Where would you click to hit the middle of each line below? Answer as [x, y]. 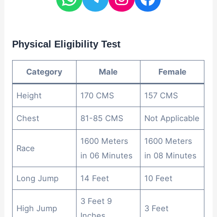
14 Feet [95, 178]
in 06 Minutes [107, 155]
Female [172, 71]
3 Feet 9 [96, 201]
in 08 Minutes [171, 155]
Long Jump [38, 178]
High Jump [37, 208]
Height [29, 95]
